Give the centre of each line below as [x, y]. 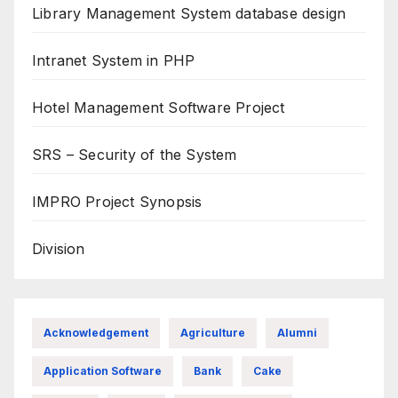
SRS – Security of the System [135, 154]
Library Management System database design [189, 13]
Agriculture [213, 333]
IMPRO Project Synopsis [117, 201]
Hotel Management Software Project [159, 107]
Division [59, 248]
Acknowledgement [96, 333]
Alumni [297, 333]
